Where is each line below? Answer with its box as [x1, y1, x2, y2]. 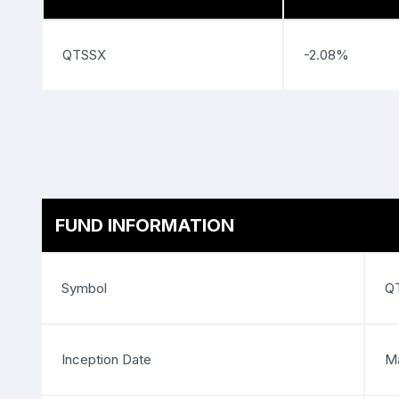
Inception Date [61, 351, 151, 368]
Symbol [61, 280, 107, 297]
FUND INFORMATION [55, 215, 234, 236]
